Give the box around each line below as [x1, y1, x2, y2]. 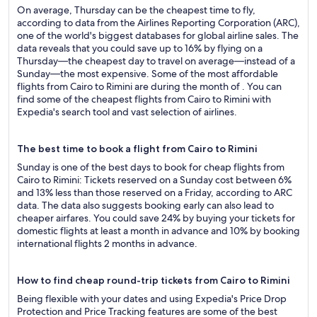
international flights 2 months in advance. [17, 237, 197, 250]
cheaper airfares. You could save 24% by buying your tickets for [17, 212, 295, 224]
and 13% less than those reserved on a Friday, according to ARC [17, 186, 292, 199]
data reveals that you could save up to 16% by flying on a [17, 42, 263, 54]
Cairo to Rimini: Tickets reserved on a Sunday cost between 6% [17, 173, 292, 186]
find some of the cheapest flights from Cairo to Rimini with [17, 93, 271, 105]
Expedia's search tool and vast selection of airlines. [17, 105, 237, 118]
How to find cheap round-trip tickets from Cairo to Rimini [17, 274, 290, 287]
